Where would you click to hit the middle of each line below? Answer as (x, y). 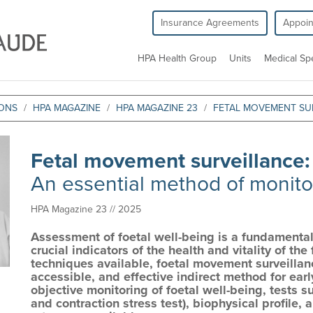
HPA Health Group (177, 58)
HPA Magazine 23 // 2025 (86, 209)
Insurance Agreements (210, 23)
